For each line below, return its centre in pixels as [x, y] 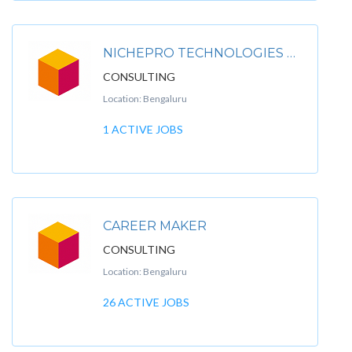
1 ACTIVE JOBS [143, 129]
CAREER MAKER [155, 226]
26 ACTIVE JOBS [146, 302]
